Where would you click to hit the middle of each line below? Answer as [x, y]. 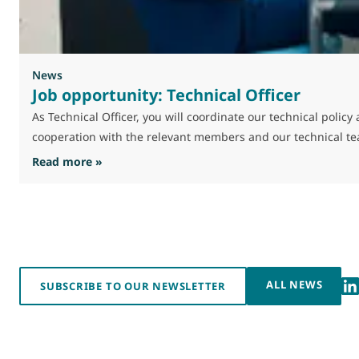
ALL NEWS [294, 284]
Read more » [67, 161]
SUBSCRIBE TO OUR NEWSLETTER [133, 286]
